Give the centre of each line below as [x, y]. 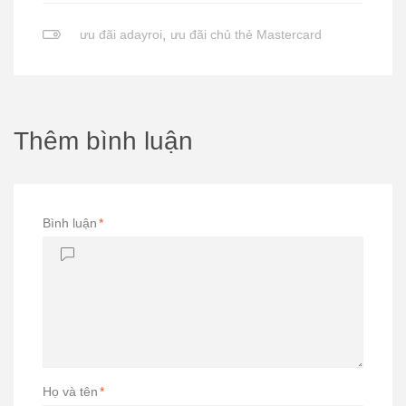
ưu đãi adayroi [121, 34]
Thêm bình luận [103, 141]
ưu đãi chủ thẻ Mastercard [246, 34]
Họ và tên [70, 391]
